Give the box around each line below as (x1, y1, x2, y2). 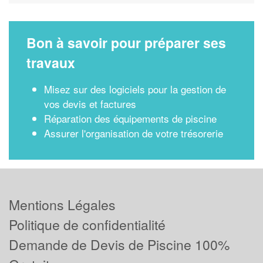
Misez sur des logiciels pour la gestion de (44, 82, 226, 96)
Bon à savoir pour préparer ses (26, 33, 226, 52)
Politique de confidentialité (9, 214, 166, 234)
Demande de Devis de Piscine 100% (9, 234, 230, 254)
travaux (26, 53, 75, 72)
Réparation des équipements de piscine (44, 111, 217, 126)
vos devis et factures (44, 96, 136, 111)
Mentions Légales (9, 194, 116, 214)
